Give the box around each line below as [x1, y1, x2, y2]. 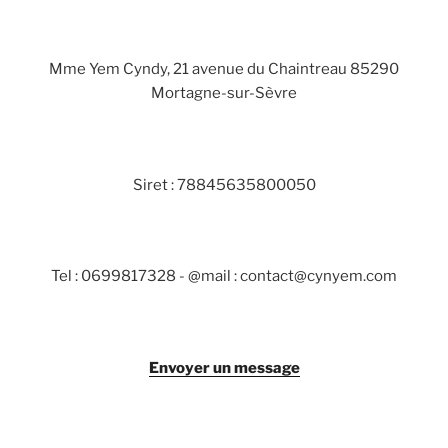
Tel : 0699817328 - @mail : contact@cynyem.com [51, 267, 397, 286]
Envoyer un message [148, 358, 300, 377]
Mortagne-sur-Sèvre [151, 84, 297, 103]
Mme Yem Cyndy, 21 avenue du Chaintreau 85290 [49, 60, 399, 79]
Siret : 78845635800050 [132, 175, 316, 194]
